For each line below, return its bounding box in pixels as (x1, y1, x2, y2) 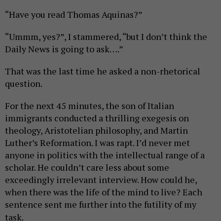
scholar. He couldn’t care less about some (5, 161, 169, 173)
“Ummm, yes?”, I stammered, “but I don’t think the (5, 30, 207, 42)
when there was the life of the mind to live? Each (5, 185, 202, 198)
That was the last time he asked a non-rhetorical (5, 65, 200, 77)
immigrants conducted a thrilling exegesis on (5, 111, 189, 124)
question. (5, 77, 42, 89)
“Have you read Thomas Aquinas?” (5, 8, 143, 20)
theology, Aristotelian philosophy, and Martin (5, 124, 188, 136)
